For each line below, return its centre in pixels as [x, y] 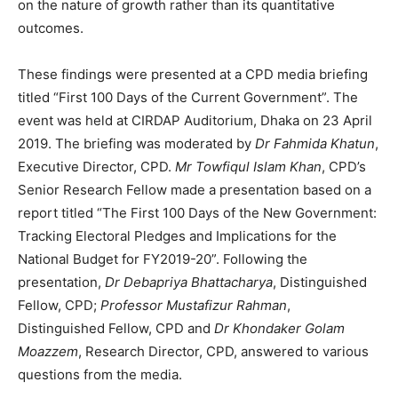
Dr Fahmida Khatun [315, 143]
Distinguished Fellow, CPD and [116, 328]
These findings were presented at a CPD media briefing [193, 74]
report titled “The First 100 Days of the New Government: [197, 212]
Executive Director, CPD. [96, 166]
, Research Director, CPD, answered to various [223, 351]
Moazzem [48, 351]
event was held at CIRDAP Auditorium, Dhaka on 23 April [195, 120]
